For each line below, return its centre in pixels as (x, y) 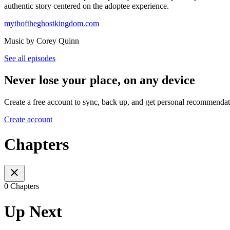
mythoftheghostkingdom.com (52, 23)
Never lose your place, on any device (100, 80)
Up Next (33, 211)
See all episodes (30, 58)
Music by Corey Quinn (42, 41)
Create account (28, 119)
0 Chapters (22, 186)
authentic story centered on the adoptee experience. (87, 6)
